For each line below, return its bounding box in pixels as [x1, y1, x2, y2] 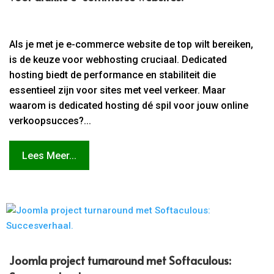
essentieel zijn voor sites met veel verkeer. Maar [9, 84, 226, 97]
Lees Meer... [22, 149, 76, 161]
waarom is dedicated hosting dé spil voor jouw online [9, 100, 249, 112]
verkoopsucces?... [9, 115, 92, 127]
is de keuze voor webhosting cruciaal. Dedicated [9, 54, 228, 66]
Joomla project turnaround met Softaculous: [9, 252, 232, 268]
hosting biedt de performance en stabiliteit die [9, 69, 217, 81]
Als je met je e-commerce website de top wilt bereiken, [9, 39, 254, 51]
